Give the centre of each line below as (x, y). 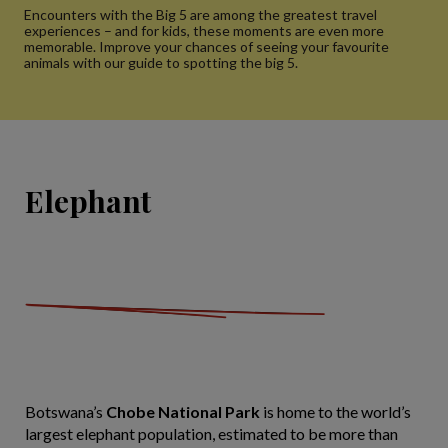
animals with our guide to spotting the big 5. (161, 62)
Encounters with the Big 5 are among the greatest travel (200, 14)
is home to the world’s (335, 411)
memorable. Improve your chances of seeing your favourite (206, 46)
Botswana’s (65, 411)
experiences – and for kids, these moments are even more (204, 30)
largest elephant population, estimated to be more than (211, 433)
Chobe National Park (183, 411)
